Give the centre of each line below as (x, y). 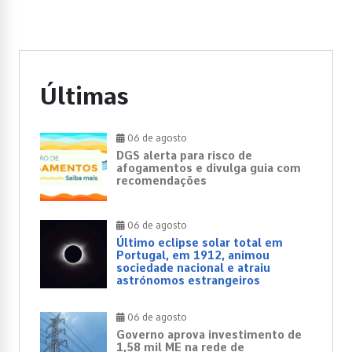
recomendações (161, 180)
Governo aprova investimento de (209, 334)
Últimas (84, 95)
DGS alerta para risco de (184, 155)
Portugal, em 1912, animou (193, 255)
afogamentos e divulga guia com (209, 168)
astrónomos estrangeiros (188, 280)
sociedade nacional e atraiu (193, 268)
